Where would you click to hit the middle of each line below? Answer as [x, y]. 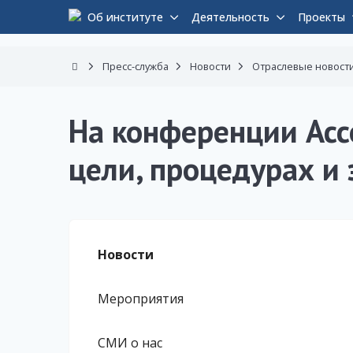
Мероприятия [141, 299]
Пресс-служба [136, 67]
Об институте [125, 17]
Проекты [321, 17]
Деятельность [230, 17]
